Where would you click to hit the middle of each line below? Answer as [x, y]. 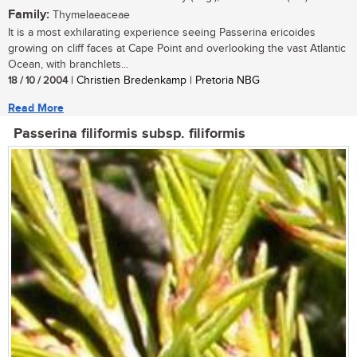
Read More [36, 108]
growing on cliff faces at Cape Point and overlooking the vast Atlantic [177, 49]
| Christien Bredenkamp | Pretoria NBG [164, 81]
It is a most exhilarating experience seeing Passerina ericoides [162, 33]
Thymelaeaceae [90, 16]
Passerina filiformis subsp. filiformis [129, 134]
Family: [29, 15]
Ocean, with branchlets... [68, 65]
